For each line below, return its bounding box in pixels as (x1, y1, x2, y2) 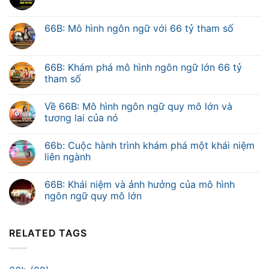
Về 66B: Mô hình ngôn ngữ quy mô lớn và (44, 100, 232, 113)
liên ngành (44, 151, 91, 163)
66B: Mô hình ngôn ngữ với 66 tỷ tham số (44, 22, 234, 35)
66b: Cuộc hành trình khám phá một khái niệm (44, 139, 255, 152)
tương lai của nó (44, 112, 118, 124)
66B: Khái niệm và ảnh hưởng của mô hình (44, 178, 235, 191)
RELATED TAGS (9, 227, 87, 240)
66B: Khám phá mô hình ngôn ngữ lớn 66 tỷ (44, 61, 242, 74)
